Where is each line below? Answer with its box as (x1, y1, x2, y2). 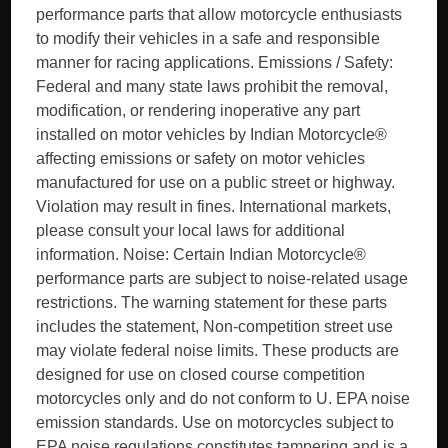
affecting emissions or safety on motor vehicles (36, 150, 366, 167)
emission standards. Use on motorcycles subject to (36, 414, 395, 431)
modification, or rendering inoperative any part (36, 102, 361, 119)
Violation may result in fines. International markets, (36, 198, 392, 215)
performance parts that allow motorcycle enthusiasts (36, 6, 403, 23)
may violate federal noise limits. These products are (36, 342, 400, 359)
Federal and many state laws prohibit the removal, (36, 78, 389, 95)
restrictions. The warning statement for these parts (36, 294, 388, 311)
